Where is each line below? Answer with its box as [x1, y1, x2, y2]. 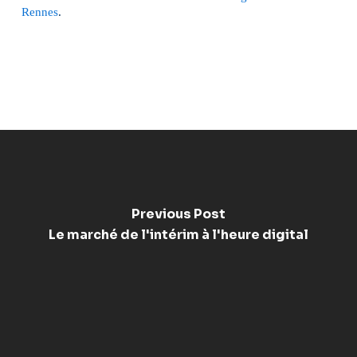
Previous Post [131, 205, 226, 222]
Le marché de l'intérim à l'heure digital [48, 226, 308, 243]
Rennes [21, 6, 58, 18]
